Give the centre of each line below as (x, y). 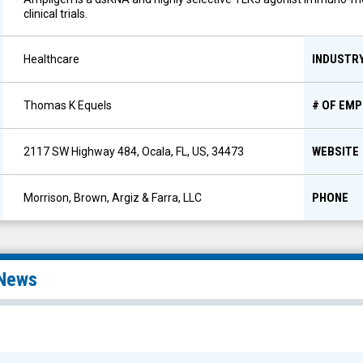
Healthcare (51, 59)
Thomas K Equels (68, 105)
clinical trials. (56, 14)
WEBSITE (335, 152)
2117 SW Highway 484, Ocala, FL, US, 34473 (134, 152)
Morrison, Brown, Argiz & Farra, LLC (113, 198)
